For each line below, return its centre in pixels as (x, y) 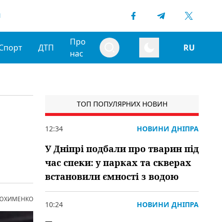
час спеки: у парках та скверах (118, 163)
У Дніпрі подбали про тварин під (122, 149)
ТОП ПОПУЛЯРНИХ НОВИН (122, 104)
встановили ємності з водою (112, 176)
